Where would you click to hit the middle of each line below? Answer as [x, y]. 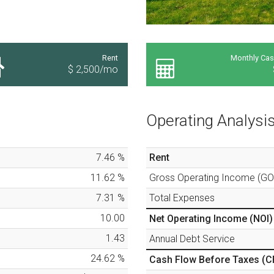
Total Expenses [182, 198]
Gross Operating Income [203, 177]
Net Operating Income [199, 218]
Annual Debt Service [192, 239]
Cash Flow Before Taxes [206, 259]
